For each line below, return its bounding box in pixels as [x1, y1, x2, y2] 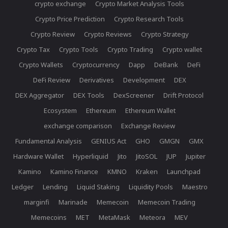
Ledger [11, 182, 34, 192]
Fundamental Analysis [15, 136, 82, 146]
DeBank [154, 60, 178, 70]
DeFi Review [33, 75, 70, 85]
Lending [42, 182, 68, 192]
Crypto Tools [59, 45, 98, 54]
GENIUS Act [91, 136, 126, 146]
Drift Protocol [163, 91, 204, 100]
